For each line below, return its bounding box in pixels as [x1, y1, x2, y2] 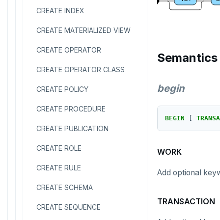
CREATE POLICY [36, 85, 88, 93]
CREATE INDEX [36, 6, 84, 15]
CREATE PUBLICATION [36, 124, 109, 133]
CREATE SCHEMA [36, 183, 93, 192]
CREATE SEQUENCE [36, 203, 101, 211]
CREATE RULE [36, 164, 81, 172]
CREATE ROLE [36, 144, 82, 152]
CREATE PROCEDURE [36, 105, 106, 113]
